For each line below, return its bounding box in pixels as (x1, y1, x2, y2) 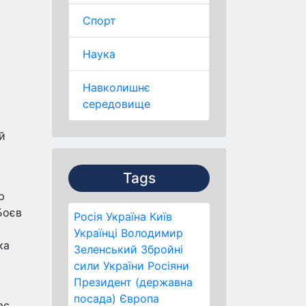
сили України (74, 259, 144, 273)
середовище (83, 97, 150, 111)
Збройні (141, 242, 183, 256)
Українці (74, 226, 117, 240)
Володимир (121, 226, 183, 240)
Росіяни (148, 259, 189, 273)
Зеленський (74, 242, 137, 256)
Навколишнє (83, 81, 150, 94)
